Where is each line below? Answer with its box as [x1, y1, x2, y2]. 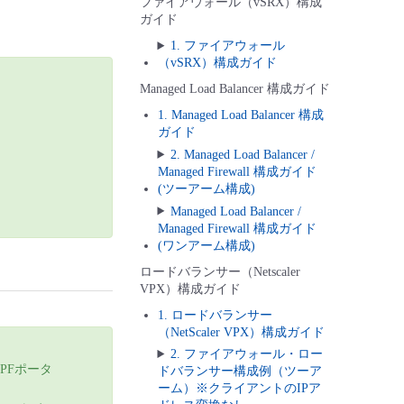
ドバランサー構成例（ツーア [157, 364, 322, 379]
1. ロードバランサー [157, 308, 272, 322]
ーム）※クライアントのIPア [157, 381, 321, 396]
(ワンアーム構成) [157, 238, 255, 252]
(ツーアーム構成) [157, 181, 255, 196]
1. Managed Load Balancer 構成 [157, 108, 324, 123]
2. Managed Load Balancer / [170, 147, 316, 161]
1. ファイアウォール [170, 39, 286, 53]
